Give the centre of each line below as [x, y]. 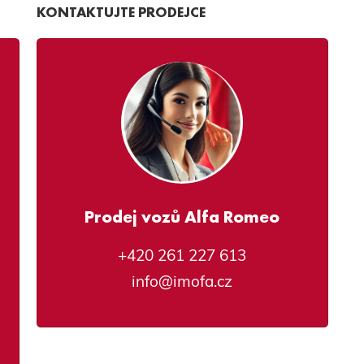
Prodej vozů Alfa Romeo [182, 217]
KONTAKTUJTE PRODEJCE [121, 13]
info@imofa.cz [182, 281]
